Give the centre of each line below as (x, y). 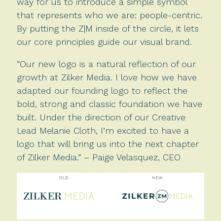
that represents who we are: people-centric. (109, 15)
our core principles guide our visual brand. (106, 42)
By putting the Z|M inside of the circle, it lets (108, 29)
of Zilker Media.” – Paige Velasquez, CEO (98, 157)
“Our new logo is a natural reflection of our (106, 64)
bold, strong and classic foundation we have (109, 104)
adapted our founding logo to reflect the (102, 91)
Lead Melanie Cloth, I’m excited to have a (103, 131)
